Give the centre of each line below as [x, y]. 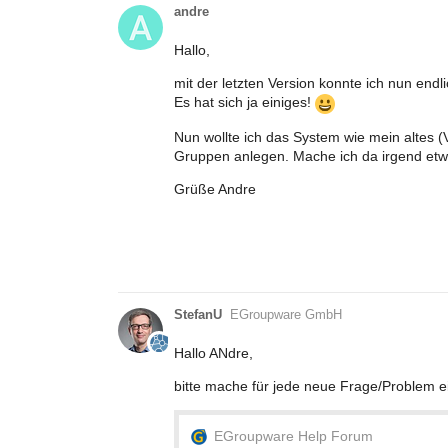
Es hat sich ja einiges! [244, 102]
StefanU [198, 314]
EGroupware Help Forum [293, 435]
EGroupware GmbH [286, 314]
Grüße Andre [215, 188]
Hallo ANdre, [213, 352]
